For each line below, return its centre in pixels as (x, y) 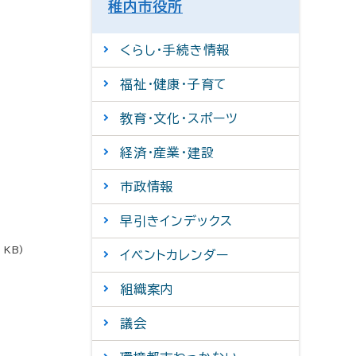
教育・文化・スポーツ (179, 118)
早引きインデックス (177, 221)
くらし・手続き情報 (175, 50)
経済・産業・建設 (167, 153)
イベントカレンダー (175, 255)
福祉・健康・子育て (174, 84)
